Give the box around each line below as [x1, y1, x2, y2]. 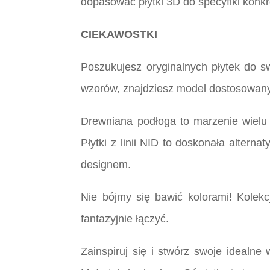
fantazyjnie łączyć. [81, 213, 169, 225]
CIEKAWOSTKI [81, 28, 158, 41]
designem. [81, 159, 131, 171]
